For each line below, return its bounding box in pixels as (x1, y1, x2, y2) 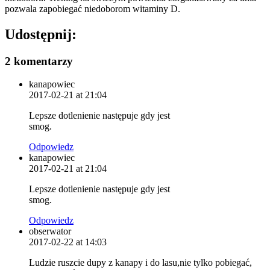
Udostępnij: (5, 26, 77, 42)
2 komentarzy (5, 54, 73, 67)
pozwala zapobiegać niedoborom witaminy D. (5, 3, 180, 14)
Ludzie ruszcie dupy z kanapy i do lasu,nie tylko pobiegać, (29, 257, 252, 268)
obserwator (29, 226, 71, 237)
